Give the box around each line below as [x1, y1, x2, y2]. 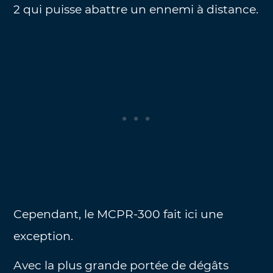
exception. [13, 229, 74, 243]
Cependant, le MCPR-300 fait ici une [13, 207, 224, 221]
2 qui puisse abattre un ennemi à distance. [13, 2, 259, 16]
